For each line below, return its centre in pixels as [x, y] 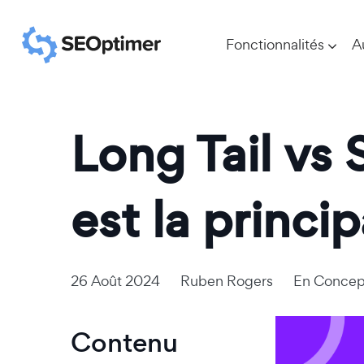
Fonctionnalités [275, 44]
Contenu [124, 342]
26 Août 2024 [115, 280]
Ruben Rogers [227, 280]
